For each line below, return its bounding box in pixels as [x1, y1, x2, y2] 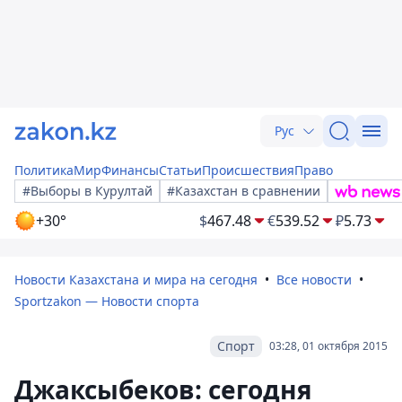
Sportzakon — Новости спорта [14, 293, 199, 310]
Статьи [159, 162, 202, 179]
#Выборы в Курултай [22, 182, 153, 199]
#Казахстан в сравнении [167, 182, 320, 199]
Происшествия [202, 162, 294, 179]
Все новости [276, 271, 352, 288]
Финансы [101, 162, 159, 179]
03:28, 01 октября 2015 [269, 338, 388, 354]
